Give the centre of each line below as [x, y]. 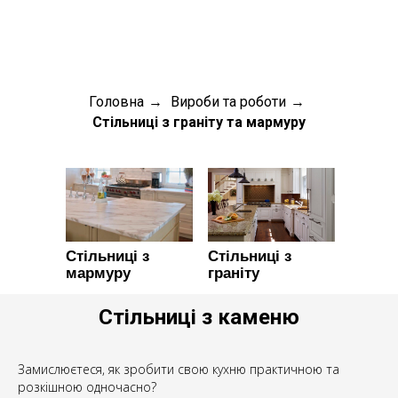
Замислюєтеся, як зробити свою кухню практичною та [179, 370]
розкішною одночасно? [87, 387]
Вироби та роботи [228, 102]
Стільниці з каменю [199, 318]
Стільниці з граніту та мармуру [199, 123]
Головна [116, 102]
